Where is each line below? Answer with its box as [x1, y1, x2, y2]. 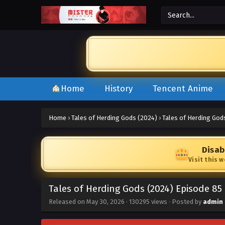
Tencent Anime [153, 83, 213, 94]
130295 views [129, 198, 167, 205]
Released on [49, 198, 86, 205]
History [104, 83, 133, 94]
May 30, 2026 [86, 198, 125, 205]
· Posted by [167, 198, 203, 205]
